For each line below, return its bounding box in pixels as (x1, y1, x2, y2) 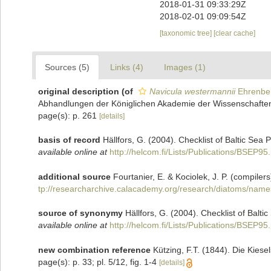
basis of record (38, 135, 100, 145)
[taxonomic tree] (159, 29, 214, 38)
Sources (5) (45, 62, 90, 72)
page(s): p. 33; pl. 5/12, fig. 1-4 (38, 256, 159, 267)
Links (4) (110, 62, 143, 72)
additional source (38, 171, 111, 181)
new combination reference (38, 244, 151, 255)
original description (38, 87, 119, 96)
